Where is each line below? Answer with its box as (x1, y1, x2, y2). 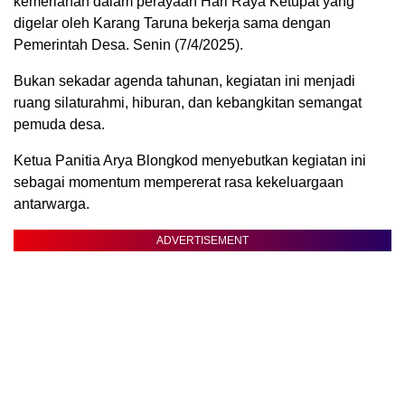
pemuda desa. (14, 117, 105, 133)
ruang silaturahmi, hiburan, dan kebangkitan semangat (14, 95, 362, 111)
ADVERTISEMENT (156, 234, 249, 248)
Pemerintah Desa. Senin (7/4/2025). (14, 37, 243, 53)
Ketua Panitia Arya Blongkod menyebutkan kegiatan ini (14, 153, 366, 169)
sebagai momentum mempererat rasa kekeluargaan (14, 174, 344, 191)
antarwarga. (14, 196, 89, 212)
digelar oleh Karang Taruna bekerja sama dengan (14, 15, 331, 32)
